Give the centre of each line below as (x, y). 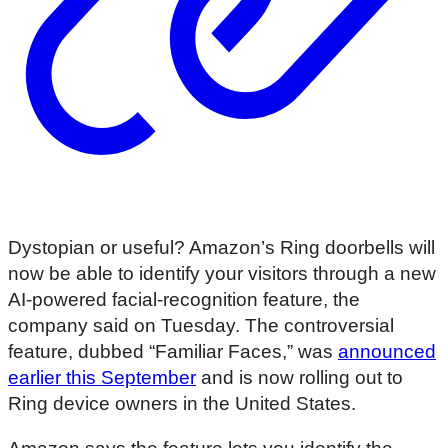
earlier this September (102, 378)
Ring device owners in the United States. (182, 404)
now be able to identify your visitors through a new (222, 274)
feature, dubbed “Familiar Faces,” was (173, 352)
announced (387, 352)
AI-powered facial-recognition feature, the (184, 300)
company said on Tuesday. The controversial (201, 326)
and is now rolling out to (299, 378)
